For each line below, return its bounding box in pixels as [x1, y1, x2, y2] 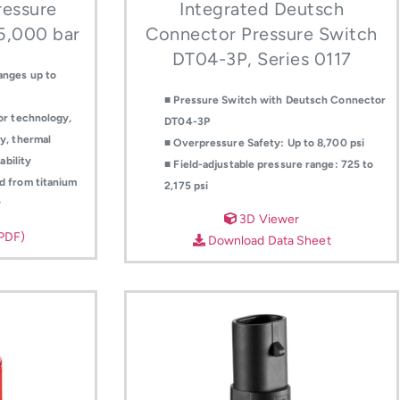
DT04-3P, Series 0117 [171, 47, 352, 70]
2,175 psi [164, 179, 209, 192]
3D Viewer [237, 211, 300, 227]
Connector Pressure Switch [146, 22, 378, 45]
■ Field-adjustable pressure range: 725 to [164, 157, 374, 171]
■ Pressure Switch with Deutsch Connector [164, 93, 387, 106]
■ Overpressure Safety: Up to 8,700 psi [164, 136, 365, 149]
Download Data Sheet [204, 232, 331, 248]
